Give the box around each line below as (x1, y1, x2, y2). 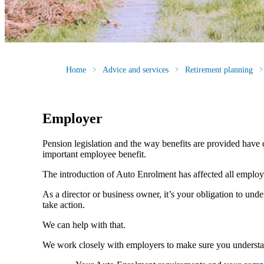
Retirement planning (185, 65, 253, 74)
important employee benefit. (42, 149, 146, 160)
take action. (42, 200, 85, 210)
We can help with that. (42, 220, 126, 230)
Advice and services (103, 65, 169, 74)
